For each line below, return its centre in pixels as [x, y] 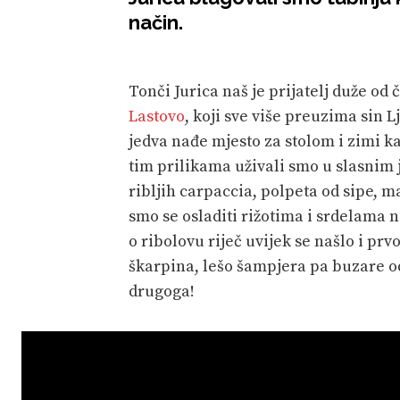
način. [156, 22]
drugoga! [162, 291]
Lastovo [157, 116]
